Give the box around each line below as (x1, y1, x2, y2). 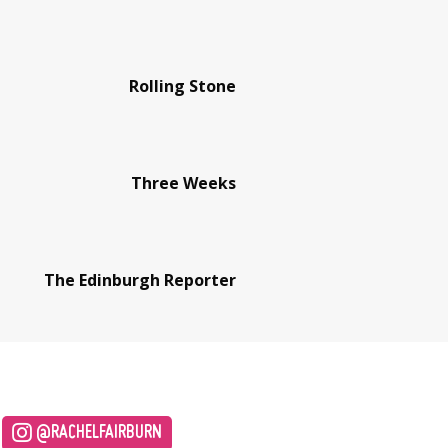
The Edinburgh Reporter (44, 268, 236, 291)
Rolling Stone (129, 74, 236, 97)
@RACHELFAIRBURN (31, 424, 162, 442)
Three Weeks (131, 171, 236, 194)
